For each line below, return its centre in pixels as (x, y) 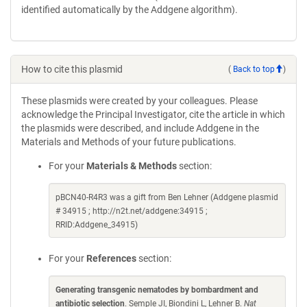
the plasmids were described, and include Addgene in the (140, 128)
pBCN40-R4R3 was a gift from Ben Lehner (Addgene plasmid (167, 197)
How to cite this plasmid (72, 69)
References (111, 258)
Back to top (254, 69)
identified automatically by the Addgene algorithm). (130, 10)
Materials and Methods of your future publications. (129, 142)
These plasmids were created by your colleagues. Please (139, 101)
